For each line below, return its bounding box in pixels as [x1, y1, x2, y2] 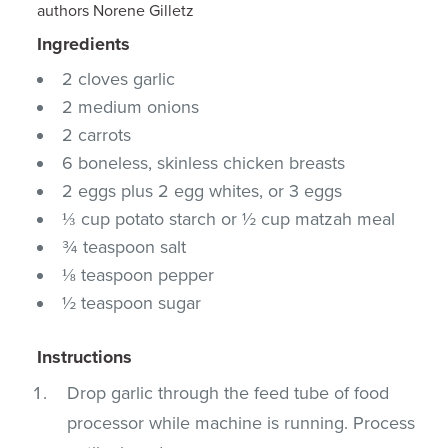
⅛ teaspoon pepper [62, 263, 215, 286]
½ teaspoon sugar [62, 291, 202, 314]
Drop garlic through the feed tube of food [67, 381, 390, 404]
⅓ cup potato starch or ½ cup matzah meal [62, 207, 396, 230]
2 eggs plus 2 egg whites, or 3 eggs [62, 179, 343, 202]
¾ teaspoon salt [62, 235, 187, 258]
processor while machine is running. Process [67, 411, 416, 434]
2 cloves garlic [62, 67, 176, 90]
